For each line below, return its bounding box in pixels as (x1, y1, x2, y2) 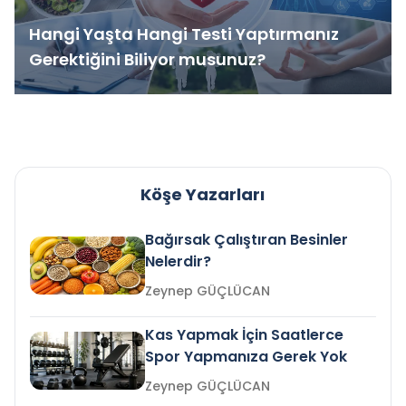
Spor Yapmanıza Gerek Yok (145, 346, 348, 367)
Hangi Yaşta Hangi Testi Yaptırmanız (29, 23, 339, 45)
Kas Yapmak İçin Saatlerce (145, 324, 344, 345)
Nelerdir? (145, 251, 212, 272)
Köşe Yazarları (140, 183, 266, 206)
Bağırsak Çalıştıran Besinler (145, 229, 349, 250)
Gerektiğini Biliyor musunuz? (29, 48, 266, 71)
